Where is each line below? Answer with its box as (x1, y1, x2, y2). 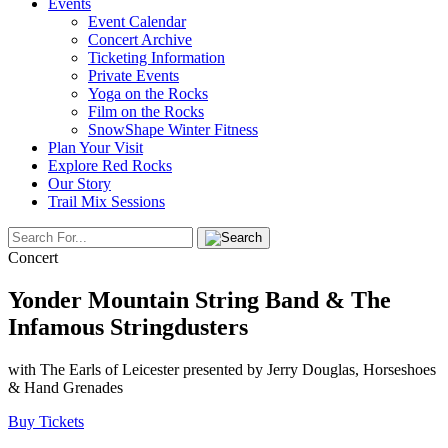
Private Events (88, 67, 179, 84)
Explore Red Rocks (48, 157, 172, 174)
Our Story (48, 175, 111, 192)
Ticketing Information (88, 49, 225, 66)
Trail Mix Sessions (48, 193, 165, 210)
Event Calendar (88, 13, 186, 30)
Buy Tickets (8, 412, 84, 430)
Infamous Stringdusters (8, 313, 248, 340)
